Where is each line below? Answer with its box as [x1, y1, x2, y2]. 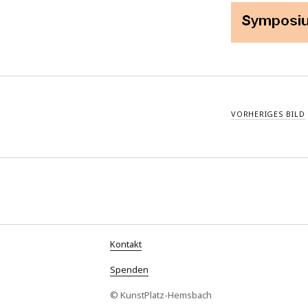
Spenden [109, 263, 148, 276]
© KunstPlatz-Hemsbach [109, 288, 212, 301]
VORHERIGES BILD [231, 109, 305, 119]
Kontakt [109, 237, 142, 250]
